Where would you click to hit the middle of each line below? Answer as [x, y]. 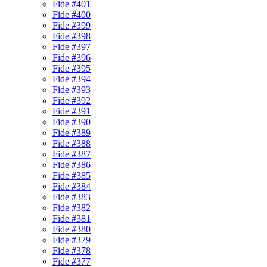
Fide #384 [72, 186]
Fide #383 [72, 197]
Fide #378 [72, 251]
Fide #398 [72, 36]
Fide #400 [72, 15]
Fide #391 [72, 111]
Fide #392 [72, 100]
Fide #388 [72, 143]
